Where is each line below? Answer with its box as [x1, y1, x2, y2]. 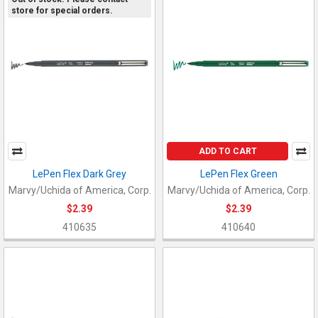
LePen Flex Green [199, 168, 278, 180]
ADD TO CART [198, 146, 257, 157]
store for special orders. [11, 5, 113, 16]
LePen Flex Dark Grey [33, 168, 126, 180]
